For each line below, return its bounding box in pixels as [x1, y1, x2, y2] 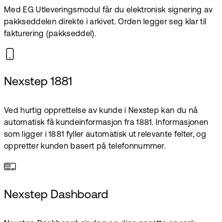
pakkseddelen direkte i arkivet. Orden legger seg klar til [4, 18, 207, 26]
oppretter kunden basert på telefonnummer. [4, 143, 166, 151]
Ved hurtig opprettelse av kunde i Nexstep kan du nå [4, 107, 198, 115]
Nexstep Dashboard [4, 189, 108, 202]
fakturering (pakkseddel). [4, 30, 97, 38]
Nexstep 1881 [4, 76, 72, 89]
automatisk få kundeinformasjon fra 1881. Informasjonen [4, 119, 209, 127]
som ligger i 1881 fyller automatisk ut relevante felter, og [4, 131, 206, 139]
